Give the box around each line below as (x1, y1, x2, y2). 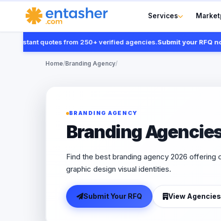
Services (148, 11, 179, 20)
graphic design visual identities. (66, 164, 171, 174)
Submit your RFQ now (140, 38, 211, 46)
